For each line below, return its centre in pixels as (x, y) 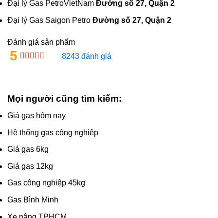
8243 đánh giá (86, 56)
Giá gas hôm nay (36, 116)
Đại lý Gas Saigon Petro (50, 20)
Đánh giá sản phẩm (41, 42)
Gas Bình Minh (33, 200)
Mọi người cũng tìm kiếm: (64, 99)
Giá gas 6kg (28, 149)
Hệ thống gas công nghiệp (53, 132)
